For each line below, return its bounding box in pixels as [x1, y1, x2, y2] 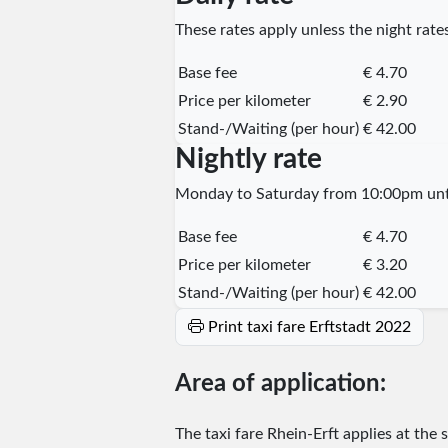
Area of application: [174, 371, 386, 396]
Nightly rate [174, 144, 322, 173]
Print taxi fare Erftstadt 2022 [207, 318, 411, 335]
